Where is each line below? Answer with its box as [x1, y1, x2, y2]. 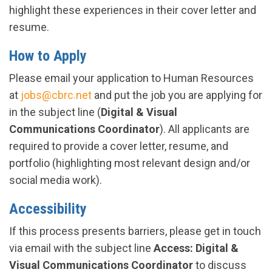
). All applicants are [160, 123, 250, 135]
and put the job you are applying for [92, 89, 262, 101]
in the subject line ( [9, 106, 101, 118]
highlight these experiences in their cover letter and [9, 4, 256, 16]
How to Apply [9, 47, 87, 64]
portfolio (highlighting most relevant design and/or [9, 157, 250, 169]
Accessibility [9, 200, 87, 217]
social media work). [9, 174, 102, 186]
